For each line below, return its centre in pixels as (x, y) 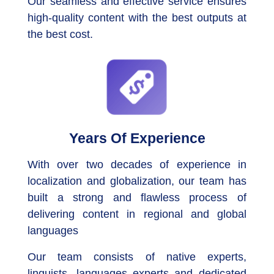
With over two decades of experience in (137, 164)
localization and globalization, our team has (137, 181)
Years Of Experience (137, 138)
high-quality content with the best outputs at (137, 17)
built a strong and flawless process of (137, 197)
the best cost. (61, 34)
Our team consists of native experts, (137, 257)
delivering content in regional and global (137, 214)
